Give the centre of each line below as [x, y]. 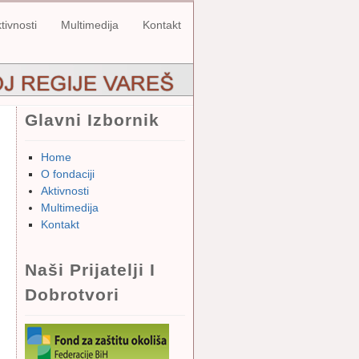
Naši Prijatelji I [90, 270]
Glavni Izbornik [92, 120]
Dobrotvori [72, 294]
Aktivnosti [65, 191]
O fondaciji [68, 174]
